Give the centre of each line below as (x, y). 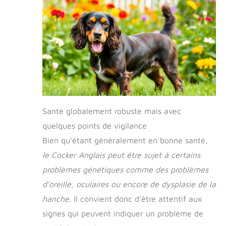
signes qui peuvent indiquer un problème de (123, 214)
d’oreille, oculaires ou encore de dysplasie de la (129, 184)
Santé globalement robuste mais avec (112, 111)
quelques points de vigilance (95, 126)
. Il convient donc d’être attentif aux (136, 199)
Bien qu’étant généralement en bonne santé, (125, 140)
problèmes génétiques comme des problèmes (125, 170)
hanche (56, 199)
